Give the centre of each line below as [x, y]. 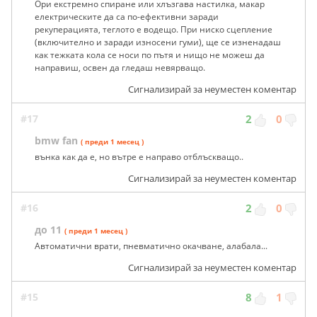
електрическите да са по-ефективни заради [127, 17]
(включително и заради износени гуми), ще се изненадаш [158, 42]
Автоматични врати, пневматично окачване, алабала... [151, 246]
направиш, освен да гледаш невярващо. [120, 68]
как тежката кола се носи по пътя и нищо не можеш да [150, 55]
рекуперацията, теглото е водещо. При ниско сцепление [154, 30]
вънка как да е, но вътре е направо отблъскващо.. [139, 157]
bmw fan [56, 141]
